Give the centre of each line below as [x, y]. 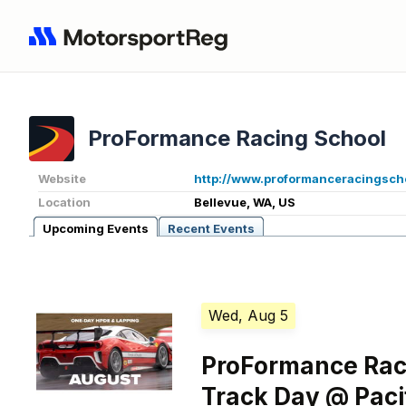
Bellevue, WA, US [245, 203]
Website [62, 179]
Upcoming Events [96, 229]
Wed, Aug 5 [249, 316]
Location [64, 203]
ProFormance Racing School [237, 139]
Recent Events [211, 229]
